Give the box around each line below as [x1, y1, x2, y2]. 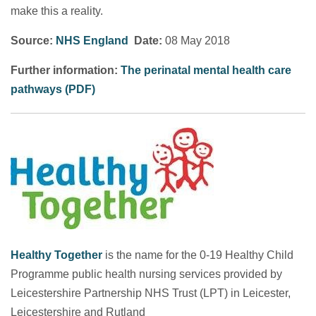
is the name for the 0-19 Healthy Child [102, 248, 293, 261]
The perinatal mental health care [121, 63, 291, 76]
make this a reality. [11, 4, 103, 17]
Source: [11, 34, 53, 47]
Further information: [11, 63, 118, 76]
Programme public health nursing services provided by [11, 267, 282, 280]
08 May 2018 [162, 34, 230, 47]
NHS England [56, 34, 128, 47]
